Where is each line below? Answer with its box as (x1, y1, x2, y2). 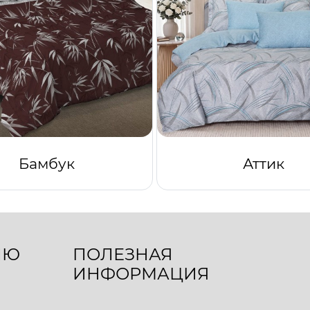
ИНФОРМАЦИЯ (72, 263, 210, 284)
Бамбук (18, 154, 75, 172)
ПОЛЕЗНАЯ (72, 244, 173, 264)
